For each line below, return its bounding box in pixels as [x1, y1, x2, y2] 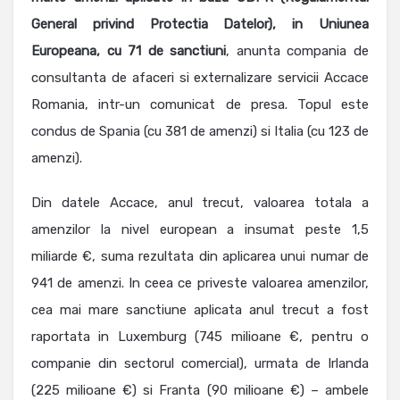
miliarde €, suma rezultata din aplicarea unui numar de [31, 248, 369, 265]
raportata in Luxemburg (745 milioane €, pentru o [31, 329, 369, 346]
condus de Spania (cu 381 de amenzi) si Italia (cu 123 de [31, 123, 369, 140]
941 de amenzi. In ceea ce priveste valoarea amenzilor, [31, 275, 369, 292]
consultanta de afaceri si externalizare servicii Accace [31, 70, 369, 87]
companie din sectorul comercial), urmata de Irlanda [31, 355, 369, 372]
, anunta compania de [226, 43, 370, 60]
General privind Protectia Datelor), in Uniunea [31, 16, 369, 33]
